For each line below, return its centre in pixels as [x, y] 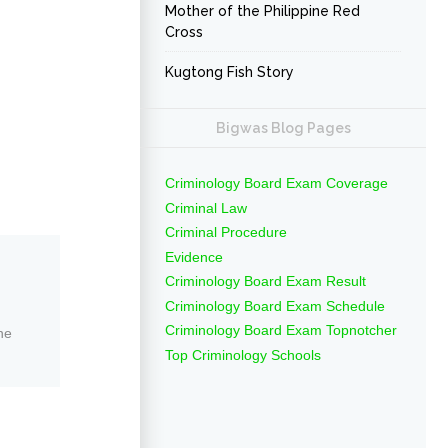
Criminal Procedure [226, 232]
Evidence [194, 256]
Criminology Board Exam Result [265, 281]
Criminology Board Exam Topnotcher [281, 330]
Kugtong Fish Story [229, 72]
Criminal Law [206, 207]
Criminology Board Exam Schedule [275, 305]
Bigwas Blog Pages [283, 128]
